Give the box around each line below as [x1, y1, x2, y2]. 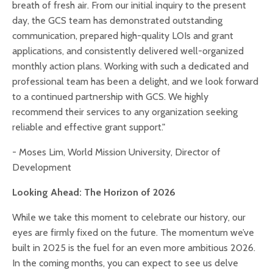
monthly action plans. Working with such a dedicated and [12, 60, 249, 73]
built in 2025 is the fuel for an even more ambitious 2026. [12, 242, 255, 254]
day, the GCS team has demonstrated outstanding [12, 15, 222, 27]
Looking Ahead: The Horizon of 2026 [12, 186, 175, 199]
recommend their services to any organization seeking [12, 106, 238, 118]
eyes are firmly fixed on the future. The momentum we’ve [12, 227, 254, 239]
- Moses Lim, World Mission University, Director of [12, 146, 221, 158]
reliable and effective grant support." [12, 121, 165, 133]
